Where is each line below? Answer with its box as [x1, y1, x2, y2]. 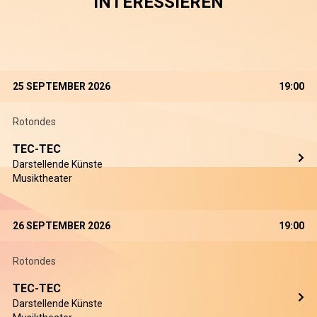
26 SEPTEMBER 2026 [13, 220, 110, 231]
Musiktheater [13, 173, 72, 184]
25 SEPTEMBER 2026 [13, 81, 110, 92]
